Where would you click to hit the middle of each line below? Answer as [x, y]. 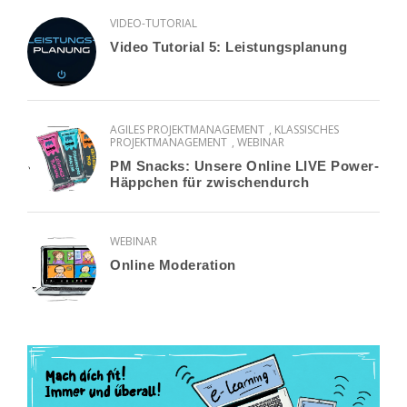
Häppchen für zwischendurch [209, 183]
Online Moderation [173, 265]
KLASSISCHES [307, 130]
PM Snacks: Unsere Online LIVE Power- [244, 166]
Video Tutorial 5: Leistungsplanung [228, 47]
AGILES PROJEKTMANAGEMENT [187, 130]
